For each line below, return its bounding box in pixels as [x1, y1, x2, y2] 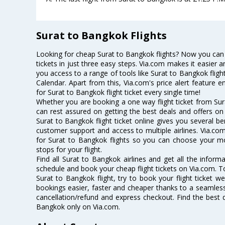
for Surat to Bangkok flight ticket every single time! [36, 87, 200, 97]
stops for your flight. [36, 145, 102, 155]
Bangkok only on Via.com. [36, 202, 120, 212]
